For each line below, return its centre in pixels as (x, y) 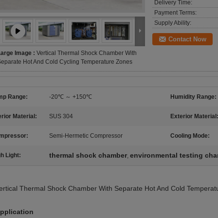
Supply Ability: (173, 23)
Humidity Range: (193, 97)
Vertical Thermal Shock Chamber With (87, 53)
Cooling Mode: (190, 136)
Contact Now (187, 39)
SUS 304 (61, 116)
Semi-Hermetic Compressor (86, 136)
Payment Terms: (175, 13)
